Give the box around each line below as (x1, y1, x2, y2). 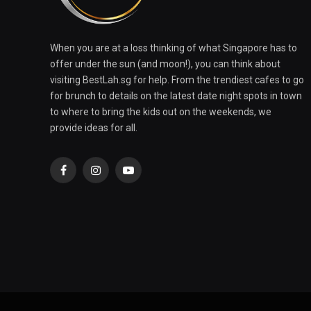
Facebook (62, 170, 105, 182)
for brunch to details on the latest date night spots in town (50, 90, 302, 102)
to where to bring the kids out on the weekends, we (50, 106, 271, 118)
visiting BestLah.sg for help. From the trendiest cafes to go (50, 74, 304, 86)
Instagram (94, 170, 140, 182)
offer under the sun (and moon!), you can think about (50, 58, 280, 70)
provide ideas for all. (50, 122, 137, 134)
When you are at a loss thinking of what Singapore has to (50, 42, 297, 54)
